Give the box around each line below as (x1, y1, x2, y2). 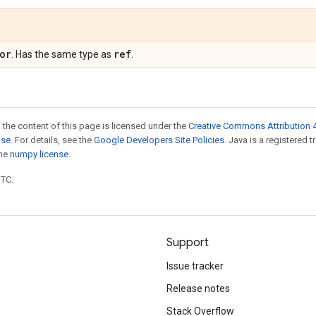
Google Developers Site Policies (94, 135, 224, 145)
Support (166, 236, 209, 250)
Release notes (166, 283, 230, 294)
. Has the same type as (11, 49, 114, 60)
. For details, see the (11, 135, 94, 145)
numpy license (10, 149, 68, 159)
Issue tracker (166, 260, 224, 272)
